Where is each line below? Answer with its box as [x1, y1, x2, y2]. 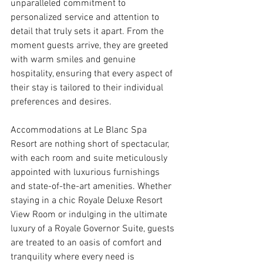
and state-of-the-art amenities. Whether [11, 180, 174, 193]
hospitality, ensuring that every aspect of [11, 68, 175, 80]
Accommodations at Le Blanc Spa [11, 124, 149, 136]
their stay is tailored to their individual [11, 82, 166, 94]
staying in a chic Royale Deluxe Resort [11, 194, 165, 207]
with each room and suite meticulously [11, 152, 170, 164]
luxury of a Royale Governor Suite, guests [11, 222, 177, 235]
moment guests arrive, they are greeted [11, 39, 171, 52]
